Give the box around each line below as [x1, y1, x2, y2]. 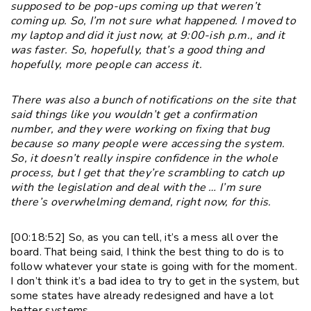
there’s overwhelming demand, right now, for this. [10, 194, 271, 210]
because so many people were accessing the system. [10, 135, 285, 151]
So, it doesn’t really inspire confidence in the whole [10, 150, 278, 166]
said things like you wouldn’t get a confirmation [10, 106, 258, 122]
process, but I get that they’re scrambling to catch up [10, 165, 285, 180]
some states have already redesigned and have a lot [10, 287, 274, 303]
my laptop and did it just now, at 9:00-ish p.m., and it [10, 27, 285, 43]
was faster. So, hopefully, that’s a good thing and [10, 42, 264, 58]
